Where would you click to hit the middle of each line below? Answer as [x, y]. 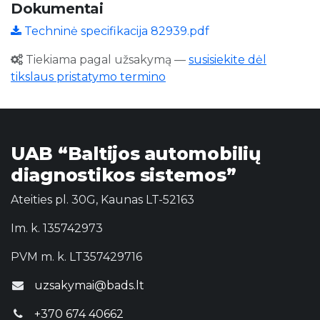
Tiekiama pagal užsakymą [99, 59]
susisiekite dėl [227, 59]
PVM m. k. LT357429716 [76, 256]
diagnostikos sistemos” [124, 175]
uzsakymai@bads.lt [89, 285]
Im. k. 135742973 [57, 228]
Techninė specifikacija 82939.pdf [115, 31]
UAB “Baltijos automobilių [136, 153]
